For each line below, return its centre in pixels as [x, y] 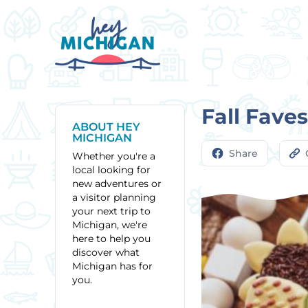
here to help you [111, 239]
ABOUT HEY [106, 127]
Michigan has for [112, 266]
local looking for [111, 170]
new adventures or [117, 184]
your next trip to [111, 211]
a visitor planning [114, 197]
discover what [106, 252]
